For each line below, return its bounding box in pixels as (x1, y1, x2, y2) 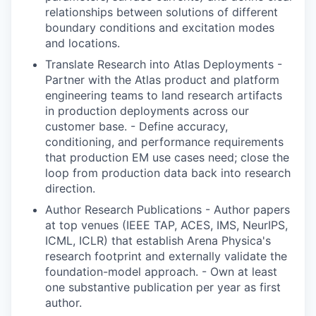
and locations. (45, 35, 120, 50)
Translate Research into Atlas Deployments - (45, 56, 282, 71)
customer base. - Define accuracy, (45, 119, 228, 133)
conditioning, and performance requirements (45, 134, 284, 149)
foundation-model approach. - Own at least (45, 264, 277, 279)
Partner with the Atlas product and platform (45, 72, 279, 87)
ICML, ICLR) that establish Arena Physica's (45, 233, 271, 248)
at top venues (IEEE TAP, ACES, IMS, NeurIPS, (45, 217, 288, 232)
